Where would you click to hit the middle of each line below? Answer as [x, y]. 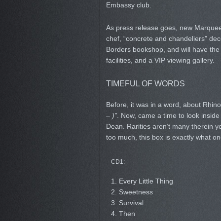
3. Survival [127, 203]
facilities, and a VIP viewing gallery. [160, 60]
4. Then [123, 214]
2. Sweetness [132, 192]
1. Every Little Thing [142, 181]
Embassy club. [129, 5]
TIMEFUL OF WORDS [145, 83]
